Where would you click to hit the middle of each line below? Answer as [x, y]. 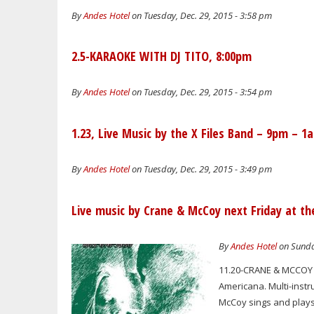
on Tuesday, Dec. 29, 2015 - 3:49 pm [201, 169]
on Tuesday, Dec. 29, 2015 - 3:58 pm [201, 15]
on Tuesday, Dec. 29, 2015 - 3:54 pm [201, 92]
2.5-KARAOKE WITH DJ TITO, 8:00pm [162, 56]
